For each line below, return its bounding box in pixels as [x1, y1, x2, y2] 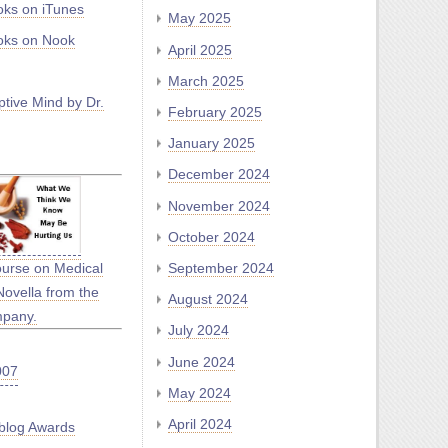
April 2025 [168, 41, 232, 58]
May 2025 [168, 10, 231, 27]
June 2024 [168, 353, 235, 370]
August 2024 [168, 291, 248, 308]
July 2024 [168, 322, 229, 339]
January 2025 [168, 135, 255, 152]
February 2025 [168, 104, 262, 121]
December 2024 [168, 166, 270, 183]
